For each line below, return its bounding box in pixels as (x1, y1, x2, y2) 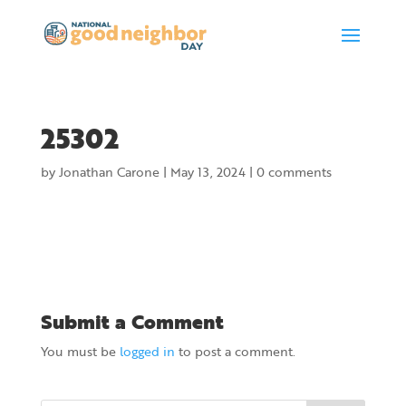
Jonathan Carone (58, 162, 159, 181)
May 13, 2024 (169, 162, 246, 181)
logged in (119, 342, 175, 361)
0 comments (256, 162, 332, 181)
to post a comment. (174, 342, 295, 361)
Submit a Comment (40, 306, 224, 336)
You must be (40, 342, 120, 361)
